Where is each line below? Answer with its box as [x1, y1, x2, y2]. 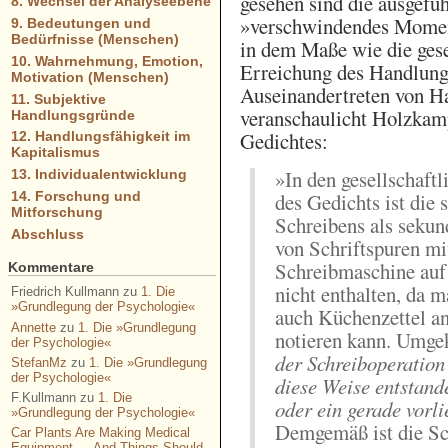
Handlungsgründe [10, 106, 135, 123]
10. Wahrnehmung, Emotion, [10, 52, 203, 69]
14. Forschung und [10, 187, 141, 204]
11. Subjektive [10, 90, 106, 107]
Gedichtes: [240, 126, 329, 155]
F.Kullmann [10, 389, 76, 405]
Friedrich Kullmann [10, 284, 119, 300]
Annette [10, 319, 56, 335]
